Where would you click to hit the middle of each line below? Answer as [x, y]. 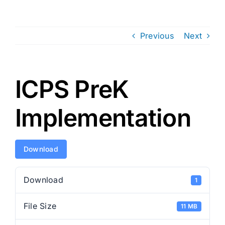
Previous [157, 36]
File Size [40, 206]
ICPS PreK [72, 89]
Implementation [103, 118]
